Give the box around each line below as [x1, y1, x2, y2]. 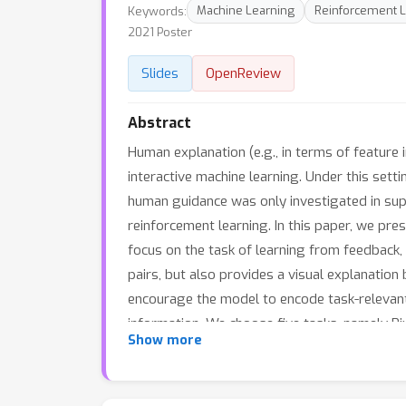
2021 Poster [128, 24, 192, 40]
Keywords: [128, 2, 187, 19]
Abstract [128, 113, 191, 132]
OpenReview [206, 64, 281, 82]
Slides [141, 64, 179, 82]
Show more [128, 332, 202, 349]
